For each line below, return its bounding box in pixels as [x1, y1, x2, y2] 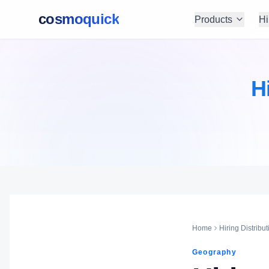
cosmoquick [38, 11, 119, 27]
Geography [192, 248, 237, 256]
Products [194, 14, 232, 25]
